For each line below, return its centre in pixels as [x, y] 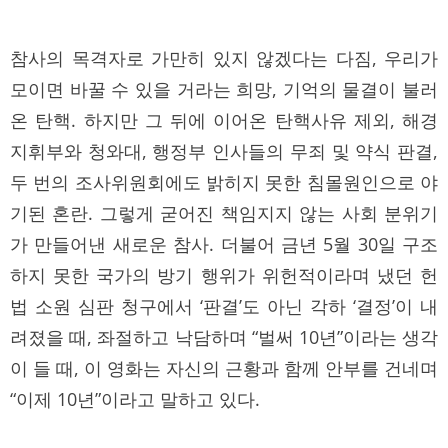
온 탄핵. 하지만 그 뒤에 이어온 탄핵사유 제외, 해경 [224, 119]
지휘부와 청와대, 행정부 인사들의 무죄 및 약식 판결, [224, 150]
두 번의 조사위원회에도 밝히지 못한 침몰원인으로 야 [224, 181]
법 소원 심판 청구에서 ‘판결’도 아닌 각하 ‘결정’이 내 [224, 305]
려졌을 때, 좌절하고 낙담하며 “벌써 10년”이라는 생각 [224, 336]
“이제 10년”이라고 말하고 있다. [135, 398]
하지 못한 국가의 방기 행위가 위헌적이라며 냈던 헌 [224, 274]
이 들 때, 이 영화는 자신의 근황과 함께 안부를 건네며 [224, 367]
